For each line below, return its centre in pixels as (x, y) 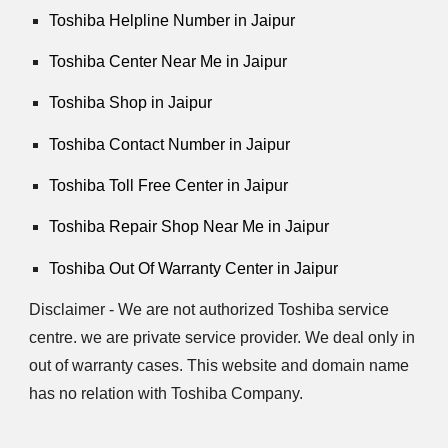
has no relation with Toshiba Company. (166, 393)
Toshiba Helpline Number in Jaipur (172, 20)
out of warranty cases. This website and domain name (219, 365)
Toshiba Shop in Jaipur (131, 103)
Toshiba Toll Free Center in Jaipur (169, 185)
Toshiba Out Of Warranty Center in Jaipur (194, 268)
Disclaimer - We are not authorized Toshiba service (209, 309)
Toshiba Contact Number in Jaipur (170, 144)
